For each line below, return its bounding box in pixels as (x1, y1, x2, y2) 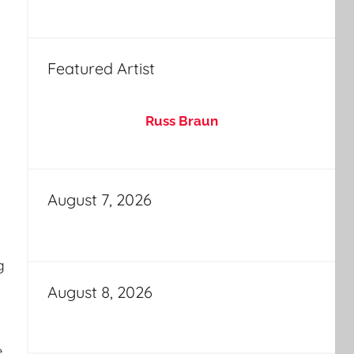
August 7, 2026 (47, 190, 152, 210)
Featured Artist (47, 58, 155, 78)
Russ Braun (145, 113, 218, 129)
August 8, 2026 (47, 281, 153, 302)
